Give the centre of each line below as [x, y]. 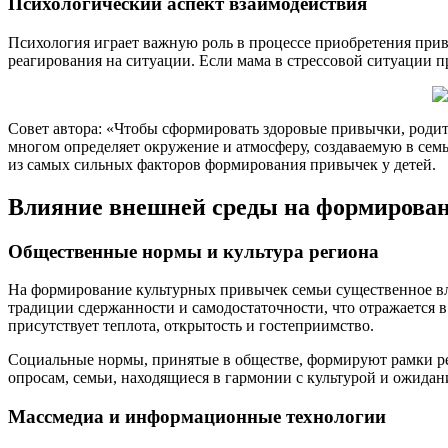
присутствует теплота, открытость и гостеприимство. [191, 326]
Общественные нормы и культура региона [193, 251]
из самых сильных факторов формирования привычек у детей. [222, 164]
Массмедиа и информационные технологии [197, 417]
